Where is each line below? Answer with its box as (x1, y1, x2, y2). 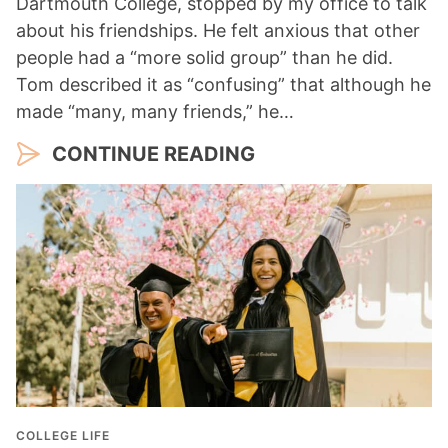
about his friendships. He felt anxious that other (16, 20, 420, 42)
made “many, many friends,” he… (16, 101, 294, 123)
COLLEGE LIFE (16, 428, 110, 444)
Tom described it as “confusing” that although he (16, 74, 431, 96)
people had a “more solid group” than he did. (16, 47, 393, 69)
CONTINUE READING (52, 142, 255, 167)
